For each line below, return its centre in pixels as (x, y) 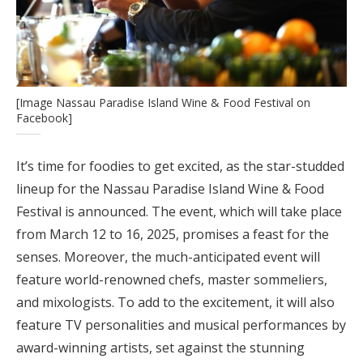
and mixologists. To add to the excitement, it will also (175, 302)
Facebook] (44, 117)
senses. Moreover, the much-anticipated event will (168, 256)
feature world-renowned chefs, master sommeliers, (172, 279)
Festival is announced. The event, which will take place (179, 211)
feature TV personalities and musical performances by (181, 325)
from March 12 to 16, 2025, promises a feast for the (173, 234)
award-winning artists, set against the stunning (160, 347)
